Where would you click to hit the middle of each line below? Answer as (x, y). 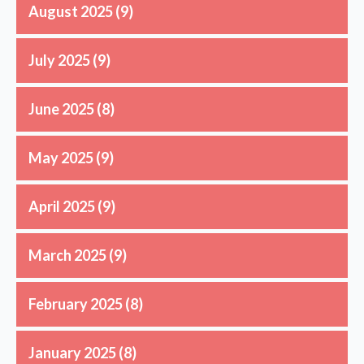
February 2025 (76, 304)
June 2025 (61, 109)
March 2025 (67, 256)
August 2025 (71, 12)
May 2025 (61, 158)
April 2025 (62, 207)
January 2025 (72, 353)
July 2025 (59, 61)
